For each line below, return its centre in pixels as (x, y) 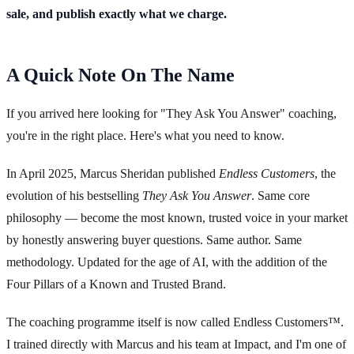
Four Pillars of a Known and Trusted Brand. (116, 284)
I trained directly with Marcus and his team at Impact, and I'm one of (176, 345)
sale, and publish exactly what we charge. (117, 14)
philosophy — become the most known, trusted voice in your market (177, 218)
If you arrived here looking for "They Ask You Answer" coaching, (171, 114)
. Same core (281, 196)
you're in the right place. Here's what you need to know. (145, 136)
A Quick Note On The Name (121, 75)
